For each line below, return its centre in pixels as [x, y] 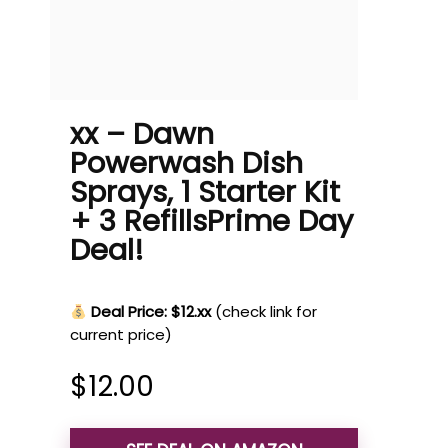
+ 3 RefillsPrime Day [211, 221]
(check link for [266, 311]
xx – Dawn [142, 134]
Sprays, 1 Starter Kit [205, 192]
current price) [121, 334]
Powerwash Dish [186, 163]
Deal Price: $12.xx [151, 311]
